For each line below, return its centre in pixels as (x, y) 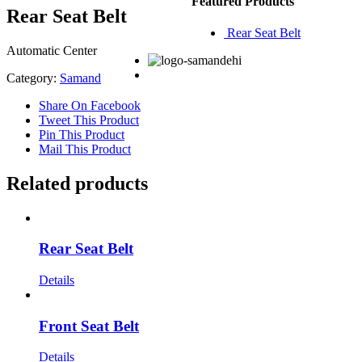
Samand (80, 78)
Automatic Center (52, 50)
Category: (33, 78)
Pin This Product (82, 134)
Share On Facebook (90, 105)
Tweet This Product (89, 120)
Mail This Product (85, 149)
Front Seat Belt (89, 326)
